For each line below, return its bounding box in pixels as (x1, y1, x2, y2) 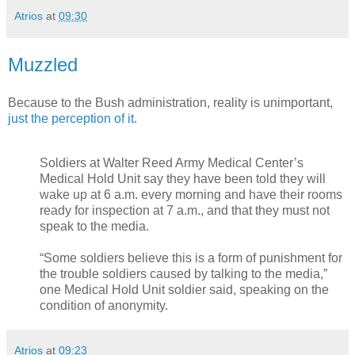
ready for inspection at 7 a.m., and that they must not (40, 203, 330, 217)
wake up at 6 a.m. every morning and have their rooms (40, 187, 342, 201)
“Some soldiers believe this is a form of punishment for (40, 250, 342, 265)
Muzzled (8, 54, 78, 76)
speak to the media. (40, 219, 149, 233)
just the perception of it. (8, 111, 137, 125)
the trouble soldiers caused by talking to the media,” (40, 266, 327, 281)
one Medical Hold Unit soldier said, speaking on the (40, 282, 329, 296)
